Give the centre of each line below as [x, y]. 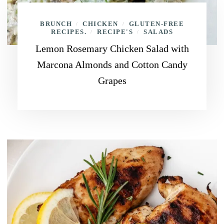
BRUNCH [56, 24]
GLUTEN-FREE [156, 24]
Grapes [112, 80]
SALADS [158, 32]
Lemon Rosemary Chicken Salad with [112, 48]
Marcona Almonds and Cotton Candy [112, 64]
